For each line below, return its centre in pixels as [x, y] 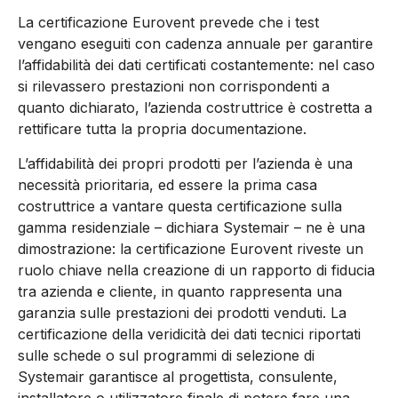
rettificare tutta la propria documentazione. [162, 129]
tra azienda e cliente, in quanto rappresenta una [180, 291]
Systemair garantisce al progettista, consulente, [178, 376]
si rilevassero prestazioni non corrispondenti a [174, 87]
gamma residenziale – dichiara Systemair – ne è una [191, 227]
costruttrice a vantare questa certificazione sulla [180, 206]
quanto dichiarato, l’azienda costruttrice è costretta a [195, 108]
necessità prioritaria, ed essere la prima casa [167, 184]
